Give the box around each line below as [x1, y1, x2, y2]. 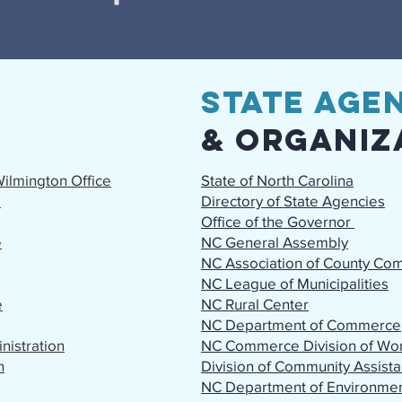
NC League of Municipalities [201, 275, 389, 292]
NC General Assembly [201, 233, 348, 250]
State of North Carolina [201, 171, 354, 188]
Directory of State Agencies [201, 192, 385, 209]
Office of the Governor [201, 213, 354, 230]
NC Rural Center [201, 295, 309, 312]
